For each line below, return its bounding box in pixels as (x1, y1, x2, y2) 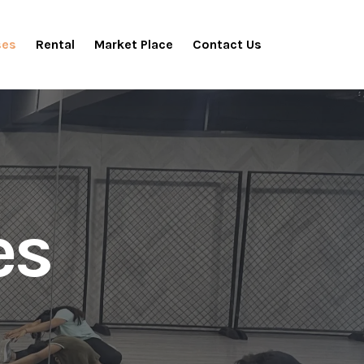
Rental (36, 37, 76, 53)
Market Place (94, 37, 174, 53)
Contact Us (193, 37, 262, 53)
